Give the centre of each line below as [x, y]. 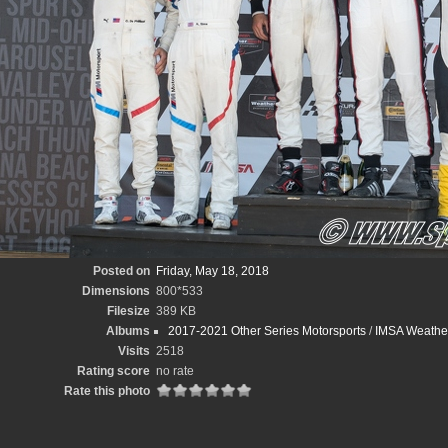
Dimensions [116, 291]
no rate [175, 371]
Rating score [113, 371]
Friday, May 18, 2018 [212, 271]
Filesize [128, 311]
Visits [134, 351]
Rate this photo [107, 391]
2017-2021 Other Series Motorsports [267, 331]
